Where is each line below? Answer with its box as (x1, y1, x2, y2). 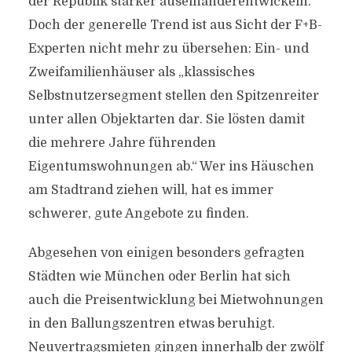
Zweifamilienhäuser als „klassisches (27, 65, 255, 79)
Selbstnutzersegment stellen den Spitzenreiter (27, 89, 319, 103)
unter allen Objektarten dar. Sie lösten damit (27, 112, 305, 126)
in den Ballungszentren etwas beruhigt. (27, 317, 275, 331)
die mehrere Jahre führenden (27, 136, 216, 150)
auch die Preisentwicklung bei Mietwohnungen (27, 293, 324, 307)
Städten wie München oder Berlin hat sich (27, 269, 291, 284)
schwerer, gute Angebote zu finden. (27, 207, 249, 221)
